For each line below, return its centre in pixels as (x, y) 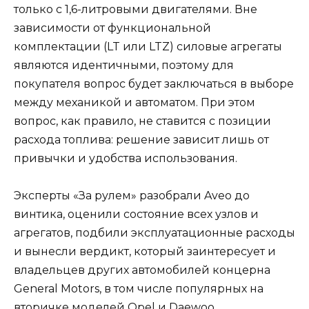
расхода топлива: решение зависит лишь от (141, 139)
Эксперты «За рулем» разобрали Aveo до (132, 196)
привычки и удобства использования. (126, 158)
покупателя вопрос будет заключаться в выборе (154, 83)
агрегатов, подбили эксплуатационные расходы (154, 233)
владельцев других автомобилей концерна (142, 270)
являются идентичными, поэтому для (124, 65)
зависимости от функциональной (112, 28)
